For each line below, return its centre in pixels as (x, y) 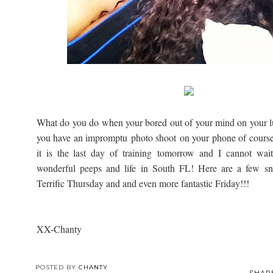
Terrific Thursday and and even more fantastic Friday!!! (143, 183)
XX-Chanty (61, 229)
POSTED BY (57, 267)
